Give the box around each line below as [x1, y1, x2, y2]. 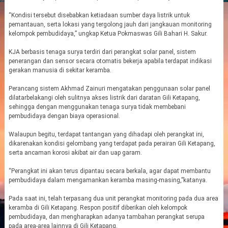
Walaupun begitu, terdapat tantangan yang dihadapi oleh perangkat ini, [8, 131, 204, 138]
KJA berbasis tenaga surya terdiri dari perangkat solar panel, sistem [8, 48, 196, 55]
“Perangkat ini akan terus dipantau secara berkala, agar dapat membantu [8, 167, 211, 175]
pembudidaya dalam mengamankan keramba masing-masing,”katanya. [8, 177, 207, 184]
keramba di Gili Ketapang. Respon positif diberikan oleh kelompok [8, 204, 187, 211]
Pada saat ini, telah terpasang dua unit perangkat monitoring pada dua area [8, 195, 218, 202]
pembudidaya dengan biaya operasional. [8, 112, 120, 120]
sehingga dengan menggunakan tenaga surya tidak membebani [8, 103, 186, 110]
